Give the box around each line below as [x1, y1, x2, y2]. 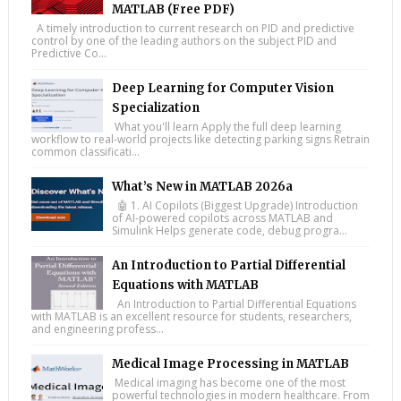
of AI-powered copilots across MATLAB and [111, 209, 333, 226]
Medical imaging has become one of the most [111, 374, 346, 390]
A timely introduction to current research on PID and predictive [30, 20, 354, 36]
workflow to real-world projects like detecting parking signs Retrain [30, 131, 370, 147]
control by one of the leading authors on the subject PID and [30, 32, 337, 48]
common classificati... [30, 143, 140, 159]
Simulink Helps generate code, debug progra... [111, 222, 347, 238]
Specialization [111, 99, 200, 115]
